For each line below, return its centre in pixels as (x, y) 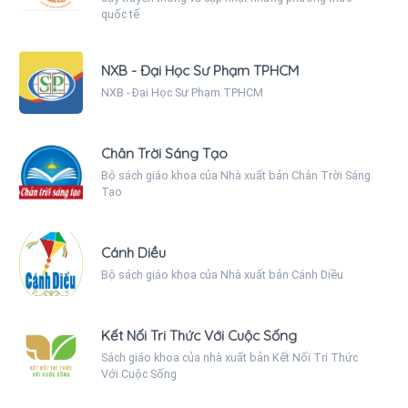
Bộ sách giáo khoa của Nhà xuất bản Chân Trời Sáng (236, 176)
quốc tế (120, 15)
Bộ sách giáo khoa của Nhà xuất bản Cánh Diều (222, 275)
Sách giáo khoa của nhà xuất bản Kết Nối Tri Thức (229, 358)
